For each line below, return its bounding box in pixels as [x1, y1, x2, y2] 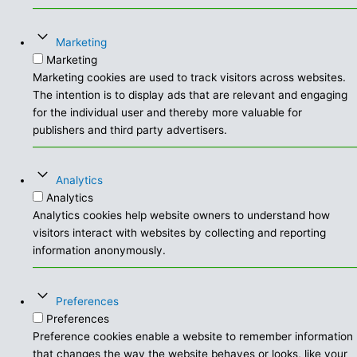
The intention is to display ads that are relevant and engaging [33, 88, 348, 101]
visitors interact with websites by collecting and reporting [33, 226, 327, 240]
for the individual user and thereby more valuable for [33, 105, 303, 119]
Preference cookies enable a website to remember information [33, 329, 354, 343]
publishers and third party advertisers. [33, 123, 228, 136]
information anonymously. [33, 244, 167, 257]
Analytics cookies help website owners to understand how [33, 209, 331, 222]
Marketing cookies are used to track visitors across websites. [33, 70, 347, 84]
